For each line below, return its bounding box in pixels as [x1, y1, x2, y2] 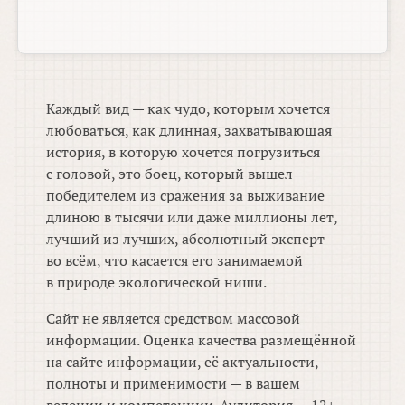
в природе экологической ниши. [46, 272, 268, 293]
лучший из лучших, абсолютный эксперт [46, 229, 325, 250]
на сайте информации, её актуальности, [46, 352, 319, 372]
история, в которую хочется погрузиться [46, 142, 321, 163]
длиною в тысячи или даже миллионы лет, [46, 207, 338, 228]
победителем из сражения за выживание [46, 185, 325, 206]
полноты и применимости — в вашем [46, 373, 301, 394]
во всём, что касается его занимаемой [46, 250, 304, 271]
